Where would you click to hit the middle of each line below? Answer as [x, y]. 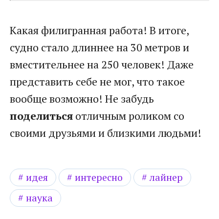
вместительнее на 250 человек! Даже [102, 64]
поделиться [41, 115]
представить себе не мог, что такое [97, 81]
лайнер [166, 177]
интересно [99, 177]
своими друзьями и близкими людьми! [106, 132]
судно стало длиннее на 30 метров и [99, 47]
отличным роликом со [129, 115]
